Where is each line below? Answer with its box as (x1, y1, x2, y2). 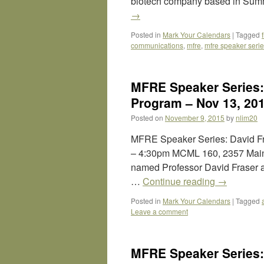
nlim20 (236, 113, 258, 123)
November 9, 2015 (165, 113, 225, 123)
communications (131, 40, 183, 50)
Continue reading (143, 174, 217, 188)
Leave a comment (131, 206, 188, 216)
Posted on (131, 113, 163, 123)
